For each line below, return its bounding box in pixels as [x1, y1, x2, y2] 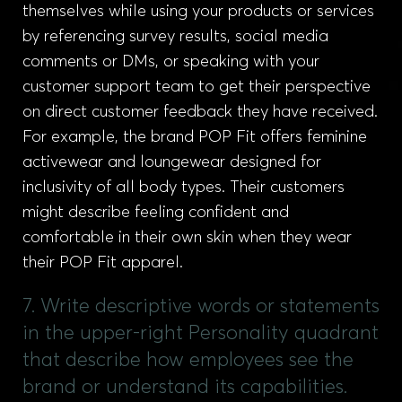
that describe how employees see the [22, 351, 354, 371]
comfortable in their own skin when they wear [22, 230, 352, 246]
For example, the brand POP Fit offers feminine [22, 129, 367, 145]
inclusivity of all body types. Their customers [22, 179, 345, 196]
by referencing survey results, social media [22, 29, 328, 45]
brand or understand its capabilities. [22, 378, 347, 398]
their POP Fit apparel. [22, 255, 183, 271]
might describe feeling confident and [22, 205, 289, 221]
